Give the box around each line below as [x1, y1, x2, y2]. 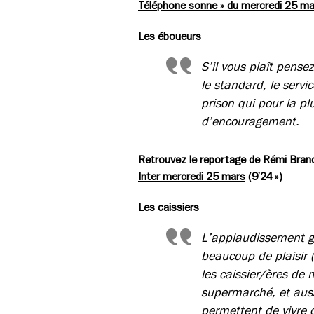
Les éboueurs [138, 30, 201, 42]
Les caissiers [138, 201, 199, 213]
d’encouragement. [201, 114, 299, 128]
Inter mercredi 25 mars [138, 170, 245, 182]
